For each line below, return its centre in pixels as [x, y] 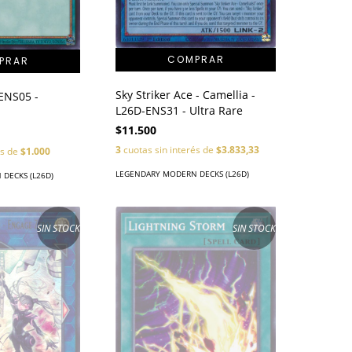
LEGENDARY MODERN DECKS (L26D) [183, 174]
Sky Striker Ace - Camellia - [186, 95]
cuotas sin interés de [169, 150]
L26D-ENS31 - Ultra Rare [180, 111]
